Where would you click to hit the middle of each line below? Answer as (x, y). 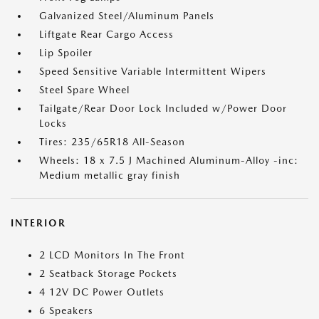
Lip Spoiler (66, 53)
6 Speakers (66, 310)
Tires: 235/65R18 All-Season (112, 142)
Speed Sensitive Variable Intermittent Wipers (153, 71)
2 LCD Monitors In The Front (112, 255)
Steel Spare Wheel (84, 90)
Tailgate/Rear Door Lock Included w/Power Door (163, 108)
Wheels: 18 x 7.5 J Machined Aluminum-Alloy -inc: (169, 160)
